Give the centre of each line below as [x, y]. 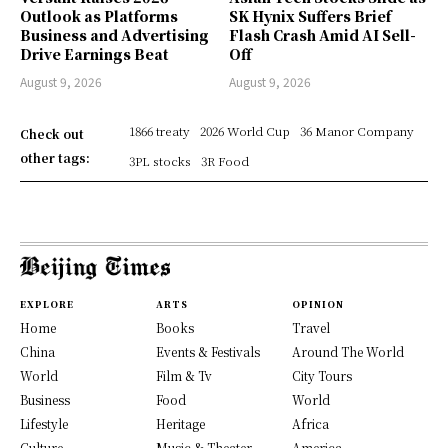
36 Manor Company [356, 130]
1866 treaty [159, 130]
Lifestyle [44, 423]
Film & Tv [184, 375]
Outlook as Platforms [99, 15]
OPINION [318, 304]
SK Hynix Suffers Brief [310, 15]
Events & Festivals [208, 351]
